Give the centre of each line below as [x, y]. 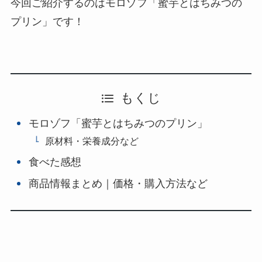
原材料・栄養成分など [92, 141]
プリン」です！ [47, 22]
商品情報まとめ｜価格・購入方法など [118, 184]
